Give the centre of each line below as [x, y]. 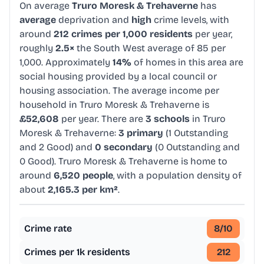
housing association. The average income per [119, 91]
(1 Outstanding [196, 133]
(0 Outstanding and [196, 147]
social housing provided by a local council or [118, 77]
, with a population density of [177, 176]
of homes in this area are [187, 62]
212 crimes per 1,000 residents [123, 34]
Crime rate [48, 229]
